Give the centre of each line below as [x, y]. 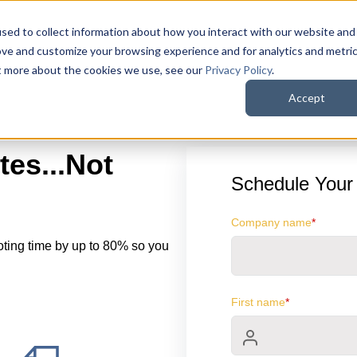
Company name [271, 223]
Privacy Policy [238, 70]
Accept [307, 98]
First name [258, 302]
